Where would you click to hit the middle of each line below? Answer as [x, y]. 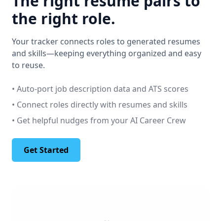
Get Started [46, 150]
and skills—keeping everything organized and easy [107, 54]
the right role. [64, 19]
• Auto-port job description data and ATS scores [100, 89]
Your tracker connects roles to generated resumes [106, 42]
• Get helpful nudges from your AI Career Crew [99, 121]
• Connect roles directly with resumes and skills [100, 105]
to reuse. [28, 65]
